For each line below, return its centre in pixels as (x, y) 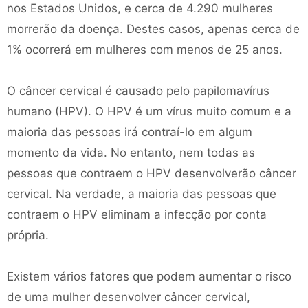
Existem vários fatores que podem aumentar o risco (149, 276)
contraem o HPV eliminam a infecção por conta (137, 214)
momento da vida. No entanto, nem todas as (131, 153)
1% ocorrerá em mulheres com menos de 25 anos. (145, 49)
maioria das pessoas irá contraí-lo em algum (130, 132)
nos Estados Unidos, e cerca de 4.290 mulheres (140, 8)
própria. (28, 235)
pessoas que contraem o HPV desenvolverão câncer (152, 173)
